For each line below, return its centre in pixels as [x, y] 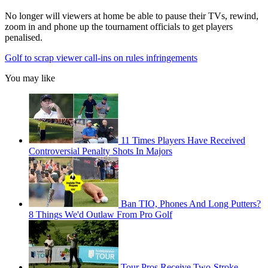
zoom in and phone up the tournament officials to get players [119, 27]
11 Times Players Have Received [183, 141]
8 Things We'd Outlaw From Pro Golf [100, 215]
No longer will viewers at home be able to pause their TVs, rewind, [132, 16]
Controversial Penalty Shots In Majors [100, 151]
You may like [30, 78]
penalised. [24, 38]
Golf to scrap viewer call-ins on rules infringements [101, 58]
